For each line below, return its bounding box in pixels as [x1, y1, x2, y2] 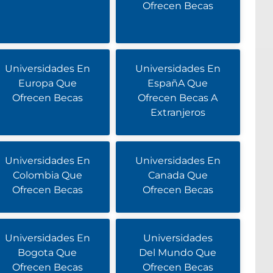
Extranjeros [150, 107, 205, 118]
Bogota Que [18, 247, 77, 258]
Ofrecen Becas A [138, 92, 218, 104]
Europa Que [18, 77, 77, 89]
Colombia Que [12, 169, 82, 181]
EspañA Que [147, 77, 208, 89]
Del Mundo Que [139, 247, 217, 258]
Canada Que [147, 169, 208, 181]
